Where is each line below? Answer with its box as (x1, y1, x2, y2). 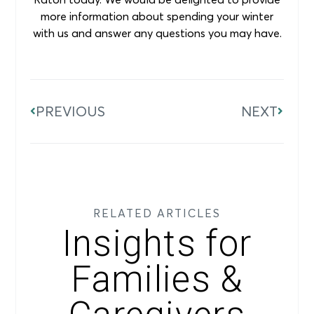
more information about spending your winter (41, 8, 273, 23)
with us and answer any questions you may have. (32, 25, 282, 40)
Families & (71, 258, 243, 300)
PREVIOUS (36, 102, 106, 121)
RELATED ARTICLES (93, 205, 221, 220)
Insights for (62, 222, 252, 264)
